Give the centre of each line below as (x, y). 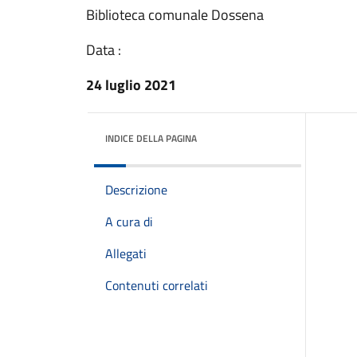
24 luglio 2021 (131, 85)
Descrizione (136, 190)
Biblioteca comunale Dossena (175, 15)
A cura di (129, 222)
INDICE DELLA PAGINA (151, 138)
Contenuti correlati (157, 285)
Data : (104, 50)
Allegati (126, 253)
